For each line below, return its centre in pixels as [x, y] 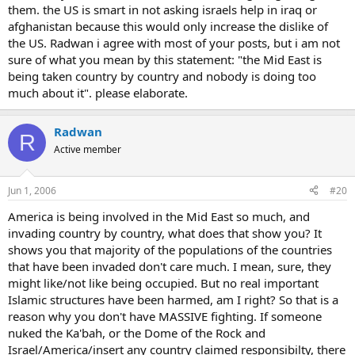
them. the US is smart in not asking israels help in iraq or [162, 10]
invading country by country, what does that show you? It [165, 233]
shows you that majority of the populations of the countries [170, 249]
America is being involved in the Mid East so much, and [159, 216]
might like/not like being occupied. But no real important [163, 282]
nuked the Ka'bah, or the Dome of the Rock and [137, 332]
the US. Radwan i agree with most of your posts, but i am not [174, 43]
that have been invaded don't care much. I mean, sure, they [170, 266]
